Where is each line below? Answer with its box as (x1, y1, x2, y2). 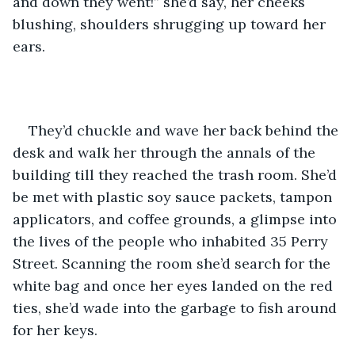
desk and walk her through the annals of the (13, 143, 319, 162)
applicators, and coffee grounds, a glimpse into (13, 209, 341, 228)
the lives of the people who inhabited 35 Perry (13, 231, 332, 250)
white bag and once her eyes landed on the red (13, 276, 337, 295)
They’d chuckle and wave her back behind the (29, 120, 342, 139)
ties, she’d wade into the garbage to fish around (13, 298, 341, 317)
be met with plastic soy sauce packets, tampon (13, 187, 336, 206)
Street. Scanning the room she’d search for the (13, 254, 334, 273)
